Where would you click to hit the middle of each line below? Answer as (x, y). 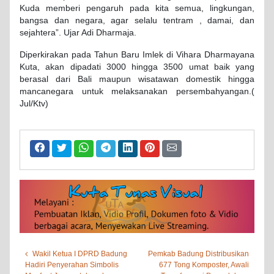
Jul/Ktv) (34, 104)
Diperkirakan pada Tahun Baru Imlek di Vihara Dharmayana (137, 55)
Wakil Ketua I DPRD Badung (80, 254)
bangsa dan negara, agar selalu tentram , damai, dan (137, 21)
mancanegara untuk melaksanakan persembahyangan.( (137, 92)
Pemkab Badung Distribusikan (198, 254)
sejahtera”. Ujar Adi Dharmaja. (78, 33)
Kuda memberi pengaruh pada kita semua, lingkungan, (137, 9)
